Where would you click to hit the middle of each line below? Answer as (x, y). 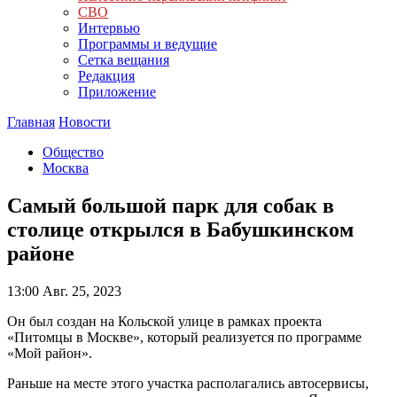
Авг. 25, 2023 (80, 291)
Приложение (117, 92)
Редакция (106, 76)
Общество (73, 152)
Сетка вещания (124, 60)
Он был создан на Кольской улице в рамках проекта (164, 321)
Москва (66, 168)
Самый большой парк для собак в (171, 205)
